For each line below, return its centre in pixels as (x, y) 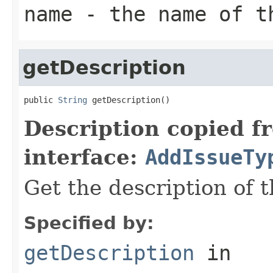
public (41, 100)
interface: (84, 157)
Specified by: (89, 223)
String (73, 100)
